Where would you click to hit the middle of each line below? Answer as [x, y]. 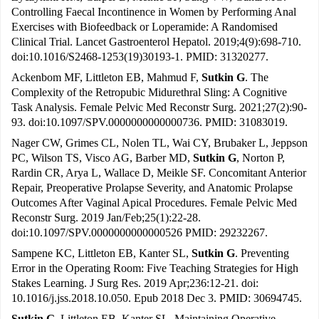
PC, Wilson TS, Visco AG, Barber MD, [102, 158]
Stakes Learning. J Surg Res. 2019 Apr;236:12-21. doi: [135, 283]
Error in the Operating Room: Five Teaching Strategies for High [155, 268]
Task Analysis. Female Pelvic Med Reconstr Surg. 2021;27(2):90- [159, 108]
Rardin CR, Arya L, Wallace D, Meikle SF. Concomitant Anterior [159, 173]
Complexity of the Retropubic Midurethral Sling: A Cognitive [149, 93]
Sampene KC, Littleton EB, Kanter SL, [101, 253]
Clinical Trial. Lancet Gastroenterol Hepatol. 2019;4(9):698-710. [156, 42]
